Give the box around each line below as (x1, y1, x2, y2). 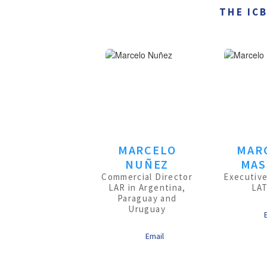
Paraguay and (117, 193, 177, 204)
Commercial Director (101, 171, 193, 182)
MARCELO (117, 142, 176, 157)
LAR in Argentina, (108, 182, 186, 193)
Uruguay (128, 203, 166, 215)
